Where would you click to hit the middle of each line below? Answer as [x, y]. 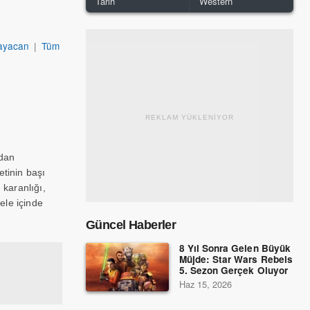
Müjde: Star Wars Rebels [236, 259]
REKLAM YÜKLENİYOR [190, 117]
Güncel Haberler [131, 225]
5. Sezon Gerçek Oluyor [234, 270]
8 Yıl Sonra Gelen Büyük [235, 248]
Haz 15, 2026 [206, 284]
